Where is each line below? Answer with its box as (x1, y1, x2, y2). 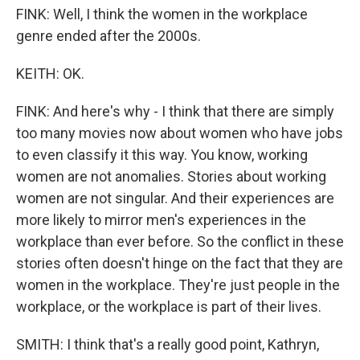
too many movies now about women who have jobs (16, 125, 343, 141)
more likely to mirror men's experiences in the (16, 211, 306, 228)
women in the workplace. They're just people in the (16, 276, 340, 293)
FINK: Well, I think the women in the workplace (16, 6, 308, 22)
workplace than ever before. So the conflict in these (16, 233, 344, 250)
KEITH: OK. (16, 65, 84, 82)
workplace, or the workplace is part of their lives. (16, 298, 321, 315)
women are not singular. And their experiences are (16, 190, 334, 207)
